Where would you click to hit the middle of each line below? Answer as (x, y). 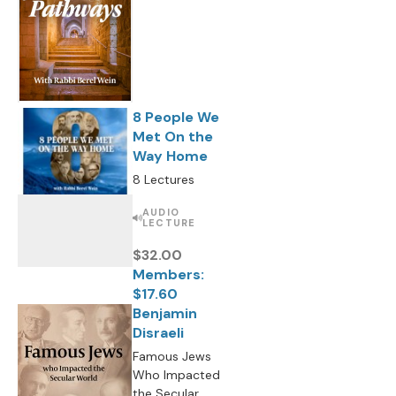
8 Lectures (164, 179)
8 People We (176, 117)
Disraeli (158, 333)
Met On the (173, 137)
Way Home (170, 156)
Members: (168, 274)
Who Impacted (176, 375)
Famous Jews (172, 356)
